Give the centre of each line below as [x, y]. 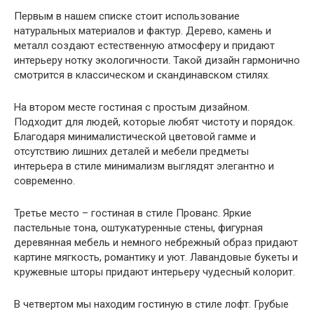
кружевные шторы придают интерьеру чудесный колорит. [155, 272]
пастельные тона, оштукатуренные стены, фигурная [138, 228]
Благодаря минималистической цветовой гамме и [135, 137]
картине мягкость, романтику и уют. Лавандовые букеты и [156, 257]
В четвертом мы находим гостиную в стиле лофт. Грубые [151, 304]
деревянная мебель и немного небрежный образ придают [156, 243]
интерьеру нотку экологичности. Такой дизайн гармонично [157, 60]
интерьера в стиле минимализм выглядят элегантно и [144, 166]
